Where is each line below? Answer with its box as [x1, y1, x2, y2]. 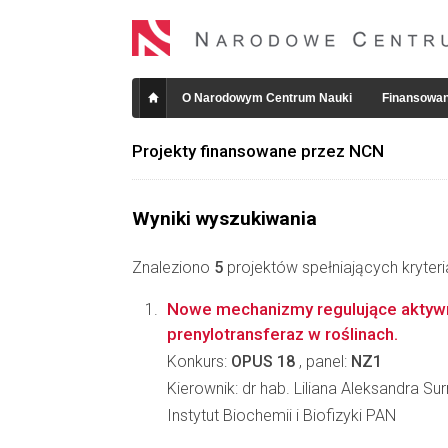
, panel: [295, 352, 351, 371]
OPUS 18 [231, 352, 295, 371]
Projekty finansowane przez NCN [132, 141, 384, 161]
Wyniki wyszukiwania [132, 207, 317, 230]
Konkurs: [167, 352, 231, 371]
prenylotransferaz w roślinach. [167, 324, 398, 344]
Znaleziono [132, 258, 214, 277]
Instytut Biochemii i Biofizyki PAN [167, 406, 396, 425]
